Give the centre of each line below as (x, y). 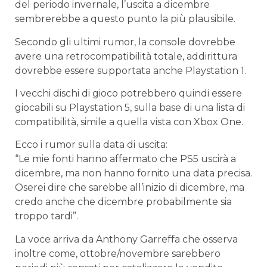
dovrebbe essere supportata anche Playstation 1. (131, 70)
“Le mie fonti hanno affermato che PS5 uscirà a (125, 159)
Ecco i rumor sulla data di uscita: (91, 145)
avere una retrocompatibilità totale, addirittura (126, 56)
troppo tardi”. (46, 216)
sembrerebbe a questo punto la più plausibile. (125, 19)
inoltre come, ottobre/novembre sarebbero (118, 253)
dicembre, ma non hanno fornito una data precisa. (133, 173)
